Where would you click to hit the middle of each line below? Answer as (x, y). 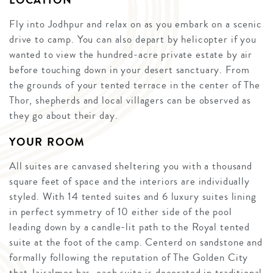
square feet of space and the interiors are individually (129, 182)
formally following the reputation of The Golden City (129, 258)
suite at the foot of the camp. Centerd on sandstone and (136, 243)
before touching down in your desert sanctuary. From (129, 70)
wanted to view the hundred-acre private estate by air (131, 55)
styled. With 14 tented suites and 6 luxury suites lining (133, 197)
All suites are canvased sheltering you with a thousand (131, 166)
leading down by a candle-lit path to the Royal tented (130, 227)
